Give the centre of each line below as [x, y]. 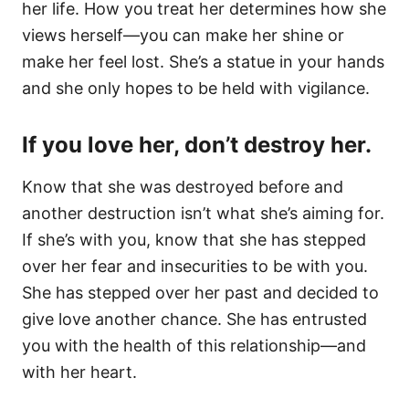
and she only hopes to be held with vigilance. [196, 88]
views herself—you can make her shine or [183, 35]
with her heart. [79, 372]
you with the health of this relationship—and [194, 346]
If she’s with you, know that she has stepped [194, 240]
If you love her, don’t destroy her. [197, 145]
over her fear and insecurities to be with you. [195, 266]
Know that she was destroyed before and [183, 187]
